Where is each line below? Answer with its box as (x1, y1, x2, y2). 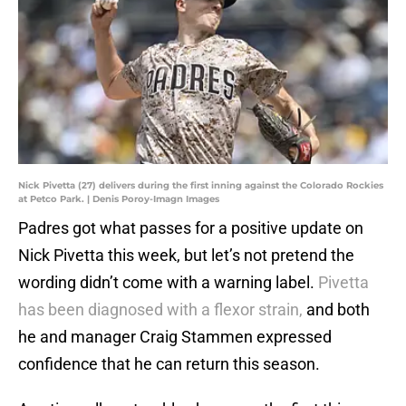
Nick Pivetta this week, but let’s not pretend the (18, 246, 354, 266)
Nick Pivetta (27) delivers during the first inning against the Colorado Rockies (18, 179, 383, 192)
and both (306, 300, 370, 320)
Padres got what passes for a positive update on (18, 218, 363, 238)
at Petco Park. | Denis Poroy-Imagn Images (18, 193, 219, 206)
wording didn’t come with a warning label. (18, 273, 318, 293)
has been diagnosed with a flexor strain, (18, 300, 306, 320)
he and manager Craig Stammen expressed (18, 327, 332, 347)
